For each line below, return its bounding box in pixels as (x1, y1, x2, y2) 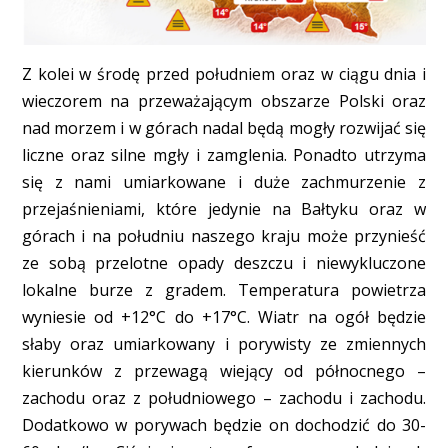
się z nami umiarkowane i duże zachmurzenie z (21, 171, 427, 194)
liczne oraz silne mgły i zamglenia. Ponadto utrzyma (21, 144, 427, 167)
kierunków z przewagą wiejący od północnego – (21, 360, 427, 383)
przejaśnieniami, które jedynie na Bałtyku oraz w (21, 198, 427, 221)
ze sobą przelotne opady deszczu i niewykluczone (21, 252, 427, 275)
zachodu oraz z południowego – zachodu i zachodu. (21, 387, 427, 410)
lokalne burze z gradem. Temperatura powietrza (21, 279, 427, 302)
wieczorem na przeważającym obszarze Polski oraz (21, 90, 427, 113)
